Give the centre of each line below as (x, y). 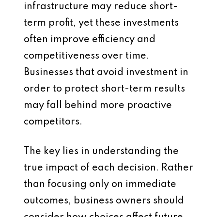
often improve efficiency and (90, 39)
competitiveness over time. (86, 56)
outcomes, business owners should (104, 201)
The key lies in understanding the (101, 151)
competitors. (53, 122)
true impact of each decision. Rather (108, 168)
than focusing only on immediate (100, 184)
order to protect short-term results (104, 89)
